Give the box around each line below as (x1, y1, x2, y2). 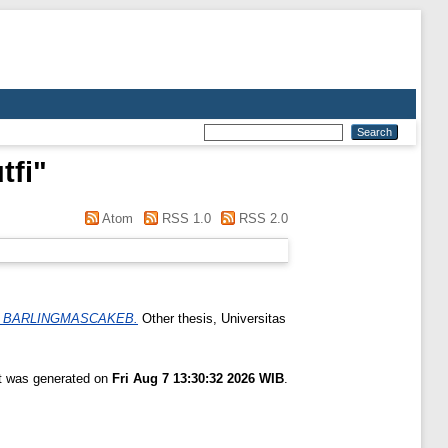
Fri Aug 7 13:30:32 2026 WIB (112, 370, 284, 386)
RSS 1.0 (157, 211, 211, 226)
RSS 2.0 (235, 211, 288, 226)
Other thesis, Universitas (138, 310, 286, 326)
